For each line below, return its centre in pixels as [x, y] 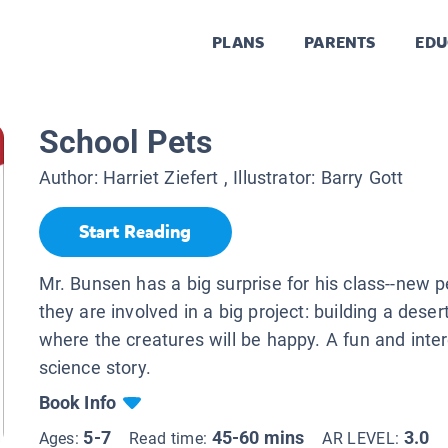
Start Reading [135, 232]
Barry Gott [362, 178]
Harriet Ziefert [160, 178]
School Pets [125, 142]
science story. [97, 367]
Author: [70, 178]
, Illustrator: [269, 178]
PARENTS [340, 43]
